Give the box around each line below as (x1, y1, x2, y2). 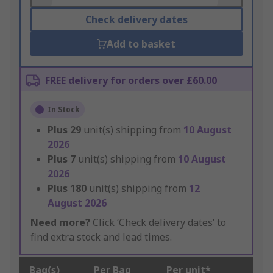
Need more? (30, 216, 90, 230)
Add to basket (107, 37, 176, 51)
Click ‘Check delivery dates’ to (90, 216, 226, 230)
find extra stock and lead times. (30, 230, 172, 244)
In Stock (48, 104, 80, 115)
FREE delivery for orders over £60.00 (45, 74, 217, 88)
